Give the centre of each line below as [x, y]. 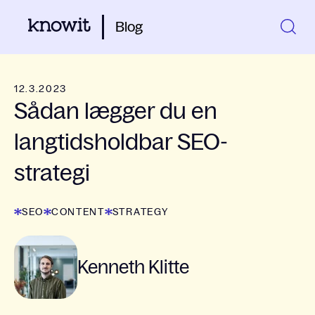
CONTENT [78, 212]
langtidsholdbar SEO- [121, 142]
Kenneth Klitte [133, 267]
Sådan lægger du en [116, 111]
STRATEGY [140, 212]
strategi [52, 173]
